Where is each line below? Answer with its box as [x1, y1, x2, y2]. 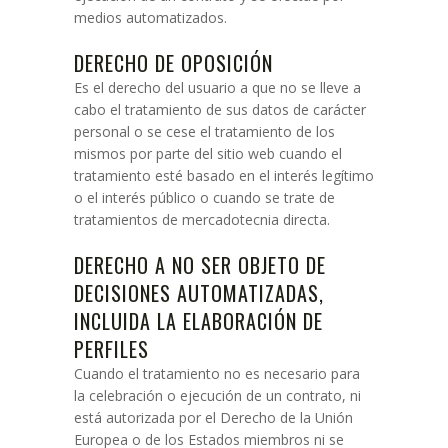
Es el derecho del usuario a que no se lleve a [74, 78, 361, 97]
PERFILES [74, 334, 149, 364]
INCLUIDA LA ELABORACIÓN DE [74, 306, 323, 336]
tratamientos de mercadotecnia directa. [74, 210, 330, 229]
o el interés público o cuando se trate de [74, 188, 335, 207]
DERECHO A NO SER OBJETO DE [74, 250, 326, 280]
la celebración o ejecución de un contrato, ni [74, 386, 361, 405]
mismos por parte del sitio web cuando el [74, 144, 342, 163]
